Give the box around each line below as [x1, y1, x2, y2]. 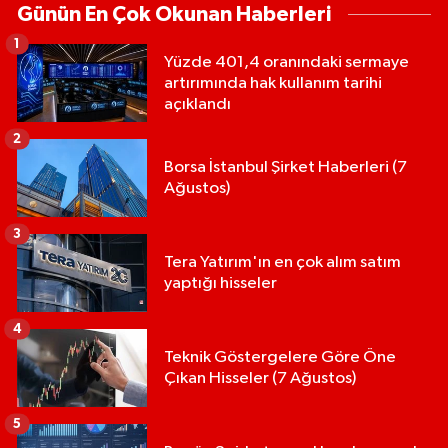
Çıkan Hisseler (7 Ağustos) [164, 370, 356, 388]
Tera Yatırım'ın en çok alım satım [164, 254, 401, 272]
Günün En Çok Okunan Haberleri [17, 4, 331, 26]
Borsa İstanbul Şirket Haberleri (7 [164, 159, 407, 177]
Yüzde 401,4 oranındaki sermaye [164, 53, 409, 71]
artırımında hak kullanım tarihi [164, 74, 382, 92]
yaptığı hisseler [164, 275, 277, 293]
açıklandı [164, 95, 231, 113]
